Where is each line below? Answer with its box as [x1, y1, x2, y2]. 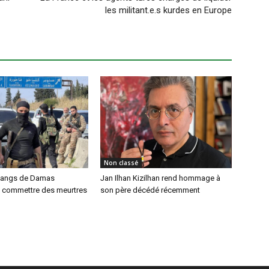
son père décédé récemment [100, 185, 201, 195]
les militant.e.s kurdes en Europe [104, 4, 232, 16]
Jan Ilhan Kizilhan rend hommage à [100, 173, 221, 183]
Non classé [104, 158, 139, 167]
